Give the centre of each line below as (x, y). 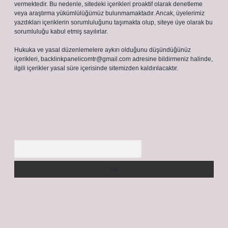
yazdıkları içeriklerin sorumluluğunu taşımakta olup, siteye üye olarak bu (113, 22)
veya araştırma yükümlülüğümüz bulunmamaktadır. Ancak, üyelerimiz (109, 13)
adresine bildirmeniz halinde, (172, 59)
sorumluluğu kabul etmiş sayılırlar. (61, 32)
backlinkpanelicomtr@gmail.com (86, 59)
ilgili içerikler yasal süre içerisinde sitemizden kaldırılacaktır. (96, 68)
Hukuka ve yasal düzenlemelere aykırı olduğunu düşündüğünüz (103, 50)
